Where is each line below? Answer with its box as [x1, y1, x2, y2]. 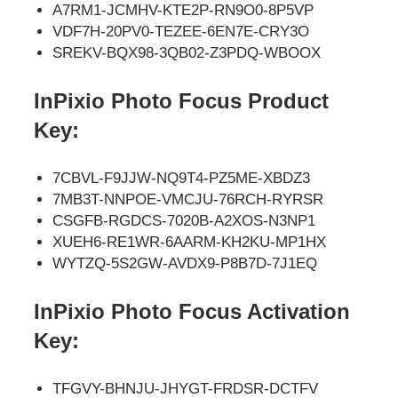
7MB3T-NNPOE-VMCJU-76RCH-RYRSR [52, 190, 324, 208]
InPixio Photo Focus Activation [34, 299, 350, 324]
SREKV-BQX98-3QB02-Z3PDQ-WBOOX [52, 44, 322, 61]
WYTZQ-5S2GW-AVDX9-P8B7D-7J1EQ [52, 254, 318, 272]
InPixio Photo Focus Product [34, 89, 329, 114]
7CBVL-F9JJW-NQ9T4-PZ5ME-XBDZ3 [52, 169, 311, 187]
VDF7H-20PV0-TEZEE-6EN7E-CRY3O [52, 22, 310, 40]
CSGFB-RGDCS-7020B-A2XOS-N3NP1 [52, 211, 316, 229]
